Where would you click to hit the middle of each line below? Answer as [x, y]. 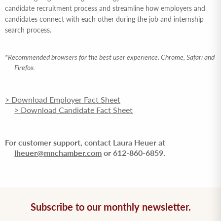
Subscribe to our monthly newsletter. [110, 206]
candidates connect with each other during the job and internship [104, 19]
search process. [28, 30]
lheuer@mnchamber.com [58, 152]
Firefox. [25, 67]
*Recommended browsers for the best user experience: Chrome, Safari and [110, 57]
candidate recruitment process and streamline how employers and [105, 8]
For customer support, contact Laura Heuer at [85, 142]
